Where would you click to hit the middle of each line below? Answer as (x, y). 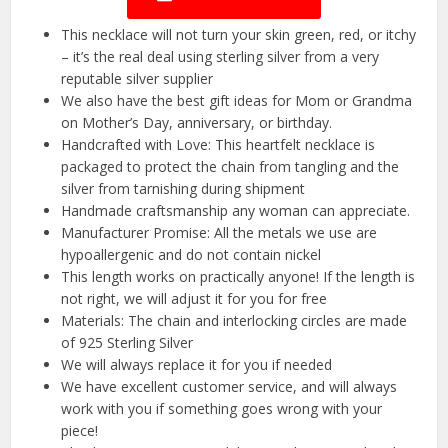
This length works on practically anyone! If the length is (238, 277)
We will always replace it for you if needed (197, 365)
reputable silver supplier (137, 79)
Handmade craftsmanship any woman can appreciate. (236, 211)
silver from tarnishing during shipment (183, 189)
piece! (80, 431)
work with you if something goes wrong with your (222, 409)
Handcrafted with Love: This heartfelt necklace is (218, 145)
